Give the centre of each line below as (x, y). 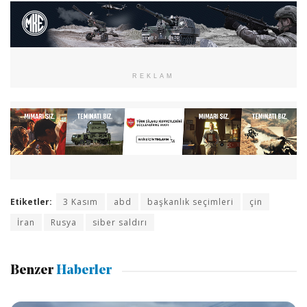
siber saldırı (120, 223)
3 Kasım (81, 202)
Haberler (83, 271)
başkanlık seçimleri (191, 202)
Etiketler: (31, 202)
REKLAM (153, 76)
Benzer (32, 271)
